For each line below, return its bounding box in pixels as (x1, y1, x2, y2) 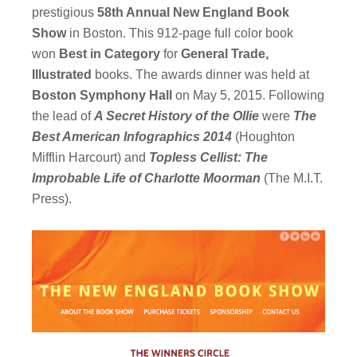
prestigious (32, 6, 98, 20)
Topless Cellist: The (149, 151, 269, 165)
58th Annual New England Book (97, 6, 290, 20)
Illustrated (32, 68, 92, 82)
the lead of (32, 109, 95, 124)
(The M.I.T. (261, 171, 324, 186)
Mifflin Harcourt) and (32, 151, 150, 165)
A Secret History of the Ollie (94, 109, 260, 124)
